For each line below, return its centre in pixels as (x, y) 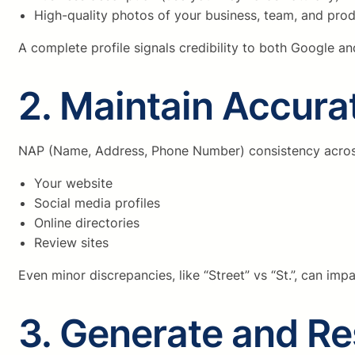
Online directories (87, 223)
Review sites (71, 243)
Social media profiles (97, 203)
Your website (73, 183)
